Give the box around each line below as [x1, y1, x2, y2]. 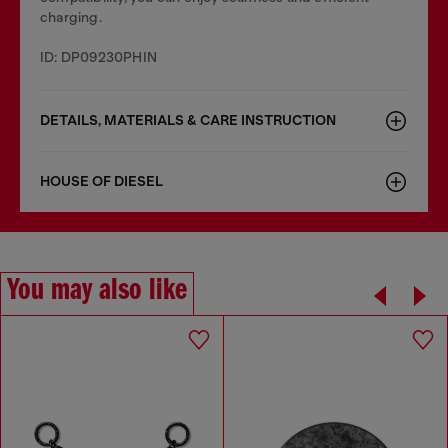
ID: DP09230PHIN [40, 49, 157, 65]
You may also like [7, 275, 187, 307]
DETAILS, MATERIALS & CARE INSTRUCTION [40, 112, 336, 129]
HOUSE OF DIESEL [40, 173, 163, 190]
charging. [40, 9, 102, 25]
